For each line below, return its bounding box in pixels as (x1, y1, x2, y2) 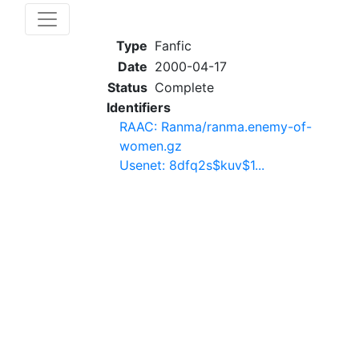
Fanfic (155, 38, 192, 54)
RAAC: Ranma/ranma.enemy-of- (119, 119, 312, 135)
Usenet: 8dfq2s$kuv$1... (119, 157, 264, 173)
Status (107, 79, 147, 95)
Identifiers (107, 99, 171, 115)
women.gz (119, 138, 182, 154)
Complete (155, 79, 214, 95)
